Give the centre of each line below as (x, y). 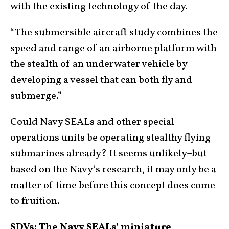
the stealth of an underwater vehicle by (99, 64)
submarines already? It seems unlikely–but (109, 154)
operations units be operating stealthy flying (110, 138)
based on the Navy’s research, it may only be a (113, 169)
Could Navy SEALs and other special (92, 122)
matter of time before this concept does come (113, 185)
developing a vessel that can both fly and (101, 80)
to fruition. (35, 201)
